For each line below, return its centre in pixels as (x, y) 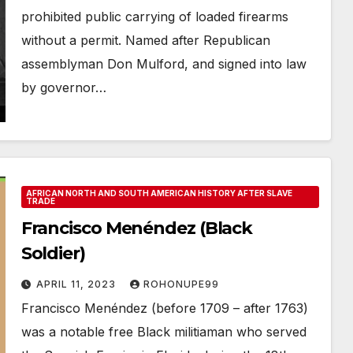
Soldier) (53, 253)
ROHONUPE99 (181, 284)
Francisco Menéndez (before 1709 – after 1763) (164, 308)
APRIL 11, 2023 (77, 284)
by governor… (63, 87)
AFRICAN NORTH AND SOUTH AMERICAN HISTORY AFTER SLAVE (159, 193)
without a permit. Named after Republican (145, 40)
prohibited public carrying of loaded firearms (154, 17)
